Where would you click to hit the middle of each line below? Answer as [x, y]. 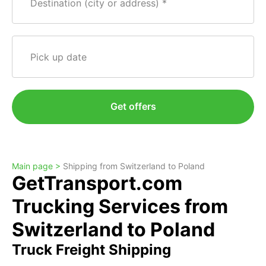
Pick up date [59, 57]
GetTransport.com [97, 183]
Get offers [133, 106]
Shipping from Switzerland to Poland [134, 166]
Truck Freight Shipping [91, 250]
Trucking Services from [120, 206]
